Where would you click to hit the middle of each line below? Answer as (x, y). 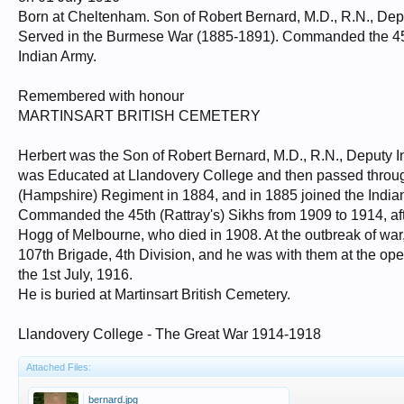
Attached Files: (59, 367)
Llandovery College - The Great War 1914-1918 (170, 334)
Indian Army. (57, 56)
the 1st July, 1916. (75, 275)
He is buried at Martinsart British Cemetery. (154, 294)
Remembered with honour (101, 96)
